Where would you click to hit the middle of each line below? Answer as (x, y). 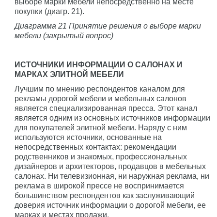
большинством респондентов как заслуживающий (105, 195)
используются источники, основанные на (88, 137)
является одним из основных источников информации (112, 118)
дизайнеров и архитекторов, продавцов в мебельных (110, 166)
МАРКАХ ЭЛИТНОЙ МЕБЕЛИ (69, 74)
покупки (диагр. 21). (49, 11)
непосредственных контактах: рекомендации (95, 147)
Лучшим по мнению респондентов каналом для (100, 89)
